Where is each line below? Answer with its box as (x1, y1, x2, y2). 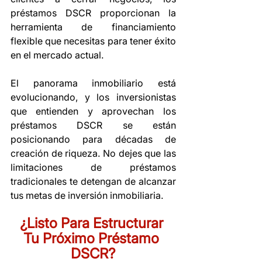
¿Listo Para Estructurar (19, 214, 167, 232)
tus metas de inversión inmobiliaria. (11, 189, 163, 201)
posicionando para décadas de (11, 133, 176, 145)
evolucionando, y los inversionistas (11, 91, 176, 103)
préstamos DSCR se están (11, 119, 176, 131)
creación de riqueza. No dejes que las (11, 147, 176, 159)
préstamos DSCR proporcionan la (11, 6, 176, 19)
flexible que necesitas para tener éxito (11, 35, 176, 47)
